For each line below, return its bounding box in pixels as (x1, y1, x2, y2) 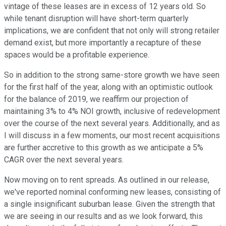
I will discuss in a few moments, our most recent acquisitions (4, 131, 220, 141)
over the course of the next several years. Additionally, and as (4, 119, 220, 129)
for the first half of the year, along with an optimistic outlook (4, 82, 213, 92)
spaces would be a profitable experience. (4, 50, 149, 60)
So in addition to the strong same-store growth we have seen (4, 70, 219, 80)
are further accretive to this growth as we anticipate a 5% (4, 143, 203, 153)
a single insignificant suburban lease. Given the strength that (4, 199, 215, 209)
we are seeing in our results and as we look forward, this (4, 211, 203, 221)
